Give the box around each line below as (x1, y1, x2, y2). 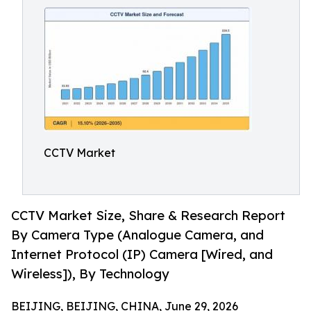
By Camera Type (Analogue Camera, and (11, 227, 264, 243)
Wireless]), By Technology (11, 266, 169, 282)
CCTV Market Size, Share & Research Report (11, 208, 285, 224)
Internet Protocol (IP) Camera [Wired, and (11, 246, 273, 262)
